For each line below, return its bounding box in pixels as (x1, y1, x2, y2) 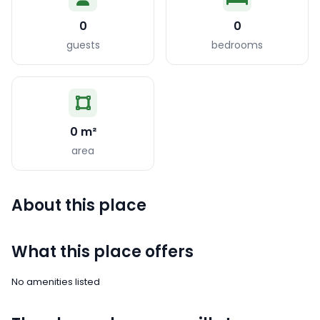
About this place (11, 194, 146, 217)
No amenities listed (11, 275, 100, 289)
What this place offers (11, 241, 194, 264)
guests (66, 38, 100, 53)
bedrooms (211, 38, 263, 53)
